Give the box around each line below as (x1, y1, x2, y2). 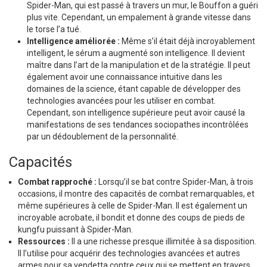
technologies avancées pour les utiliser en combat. (27, 96, 216, 106)
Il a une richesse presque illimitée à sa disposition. (70, 237, 256, 247)
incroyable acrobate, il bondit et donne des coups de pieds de (18, 213, 245, 223)
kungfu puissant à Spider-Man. (18, 225, 133, 235)
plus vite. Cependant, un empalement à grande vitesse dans (27, 13, 251, 23)
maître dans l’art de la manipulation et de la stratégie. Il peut (27, 60, 250, 70)
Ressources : (18, 237, 70, 247)
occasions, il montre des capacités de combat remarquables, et (18, 189, 254, 199)
